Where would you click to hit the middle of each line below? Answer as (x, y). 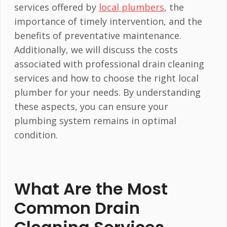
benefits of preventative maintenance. (98, 36)
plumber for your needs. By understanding (107, 92)
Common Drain (77, 208)
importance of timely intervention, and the (108, 22)
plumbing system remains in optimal (95, 121)
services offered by (56, 7)
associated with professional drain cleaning (109, 64)
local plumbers (131, 7)
